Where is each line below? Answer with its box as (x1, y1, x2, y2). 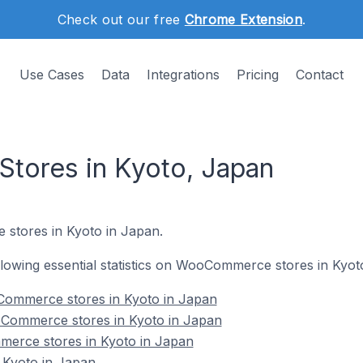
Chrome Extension (184, 11, 302, 28)
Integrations (147, 66, 220, 83)
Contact (296, 66, 344, 83)
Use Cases (19, 66, 84, 83)
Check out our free (57, 11, 185, 28)
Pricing (237, 66, 279, 83)
